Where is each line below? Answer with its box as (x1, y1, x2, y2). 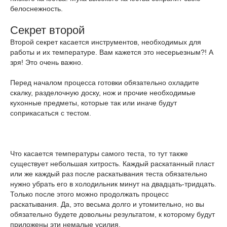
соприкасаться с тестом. (10, 109, 91, 117)
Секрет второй (10, 24, 85, 36)
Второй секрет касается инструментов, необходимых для (10, 38, 201, 46)
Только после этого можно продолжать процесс (10, 190, 169, 198)
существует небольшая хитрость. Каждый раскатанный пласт (10, 160, 214, 168)
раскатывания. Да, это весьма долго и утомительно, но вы (10, 200, 204, 208)
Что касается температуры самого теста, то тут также (10, 149, 188, 158)
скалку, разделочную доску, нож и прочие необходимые (10, 89, 196, 97)
